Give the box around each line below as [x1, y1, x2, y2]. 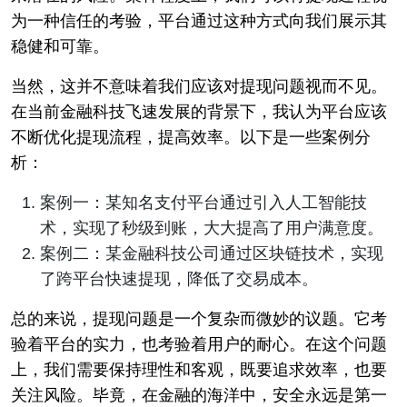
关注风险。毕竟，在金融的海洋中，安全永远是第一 [11, 385, 387, 404]
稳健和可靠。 [11, 36, 109, 55]
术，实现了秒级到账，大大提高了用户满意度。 [40, 218, 383, 237]
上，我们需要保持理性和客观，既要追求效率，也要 [11, 360, 387, 379]
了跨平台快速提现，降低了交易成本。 [40, 269, 318, 288]
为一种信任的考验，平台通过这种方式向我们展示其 [11, 11, 387, 30]
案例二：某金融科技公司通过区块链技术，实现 [40, 243, 383, 263]
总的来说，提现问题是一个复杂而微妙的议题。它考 [11, 309, 387, 328]
